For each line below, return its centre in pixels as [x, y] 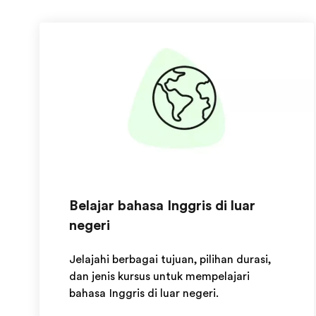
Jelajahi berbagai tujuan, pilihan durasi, [170, 260]
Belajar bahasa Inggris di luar [162, 206]
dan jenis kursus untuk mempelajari [159, 276]
